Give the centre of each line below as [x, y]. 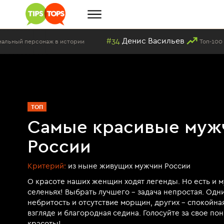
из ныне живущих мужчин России [128, 166]
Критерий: [47, 166]
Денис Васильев [86, 40]
